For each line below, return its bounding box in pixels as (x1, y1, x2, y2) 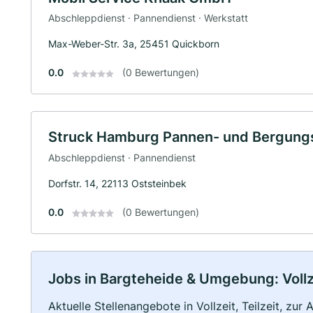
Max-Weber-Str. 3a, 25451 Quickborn (48, 38, 219, 50)
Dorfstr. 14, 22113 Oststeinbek (48, 177, 187, 189)
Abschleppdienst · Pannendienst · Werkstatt (48, 12, 248, 24)
